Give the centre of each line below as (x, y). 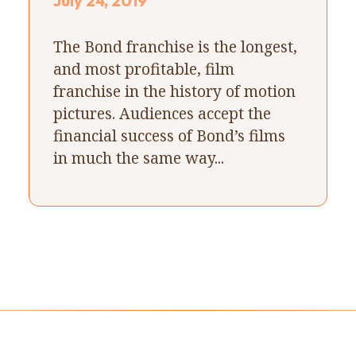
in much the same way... (138, 157)
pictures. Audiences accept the (162, 113)
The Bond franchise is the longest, (175, 46)
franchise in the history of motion (174, 91)
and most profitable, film (143, 68)
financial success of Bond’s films (169, 135)
